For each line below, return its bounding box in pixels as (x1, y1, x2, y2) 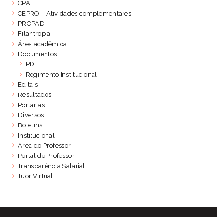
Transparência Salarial (18, 162, 85, 170)
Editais (18, 80, 38, 88)
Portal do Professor (18, 152, 75, 159)
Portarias (18, 101, 45, 108)
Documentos (18, 50, 57, 58)
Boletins (18, 121, 43, 129)
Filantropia (18, 30, 51, 37)
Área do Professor (18, 141, 71, 149)
